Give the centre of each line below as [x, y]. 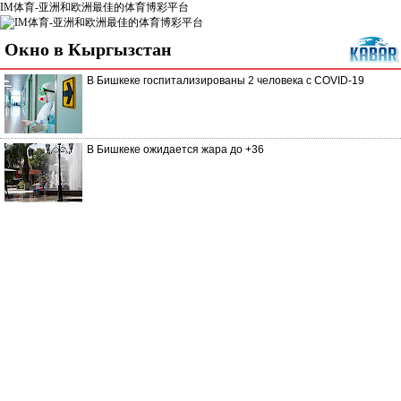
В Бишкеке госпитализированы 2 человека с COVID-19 [226, 81]
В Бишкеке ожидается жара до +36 [175, 149]
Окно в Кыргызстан [88, 49]
